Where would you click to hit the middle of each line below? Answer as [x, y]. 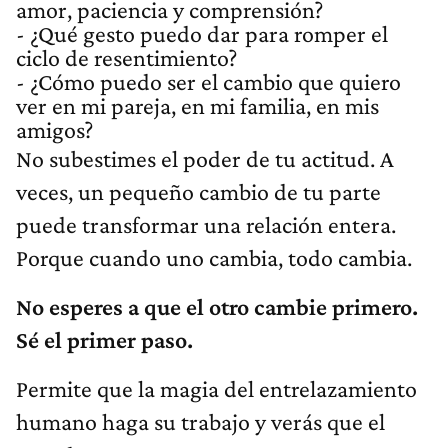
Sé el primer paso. [104, 340]
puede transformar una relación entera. [206, 225]
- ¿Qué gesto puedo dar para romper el [202, 34]
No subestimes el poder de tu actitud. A [205, 159]
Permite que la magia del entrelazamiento [216, 389]
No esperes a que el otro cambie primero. [217, 307]
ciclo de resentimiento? [126, 58]
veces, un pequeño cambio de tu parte [198, 192]
